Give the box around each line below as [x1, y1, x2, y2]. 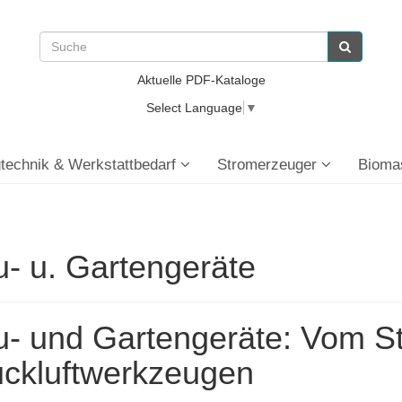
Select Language [145, 100, 242, 116]
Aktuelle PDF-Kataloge [136, 73, 266, 87]
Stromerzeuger [217, 156, 321, 173]
